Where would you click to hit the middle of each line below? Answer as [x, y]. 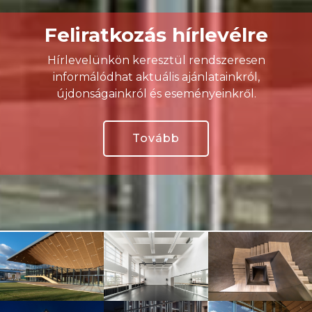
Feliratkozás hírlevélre [156, 34]
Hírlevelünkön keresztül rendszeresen [156, 60]
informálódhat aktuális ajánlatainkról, [156, 77]
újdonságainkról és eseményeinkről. [156, 93]
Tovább [156, 138]
